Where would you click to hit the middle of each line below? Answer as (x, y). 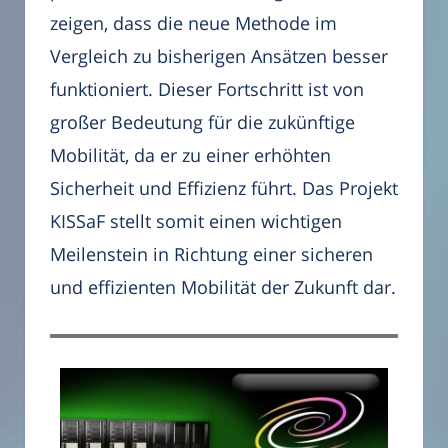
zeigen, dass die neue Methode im (193, 23)
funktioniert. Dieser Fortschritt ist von (207, 89)
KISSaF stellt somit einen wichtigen (196, 221)
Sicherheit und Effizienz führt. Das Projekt (224, 188)
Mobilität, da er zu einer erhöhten (190, 155)
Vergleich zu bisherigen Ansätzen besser (219, 56)
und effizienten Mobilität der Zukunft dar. (223, 287)
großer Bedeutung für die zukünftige (202, 122)
